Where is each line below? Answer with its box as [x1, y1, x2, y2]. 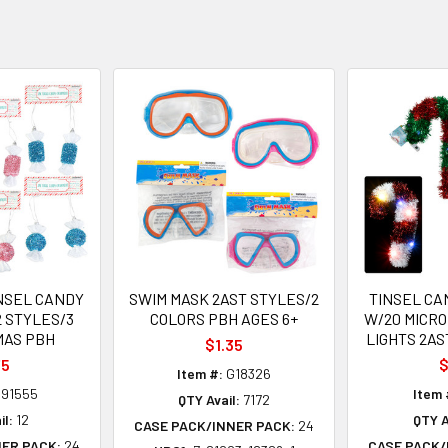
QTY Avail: [178, 390, 240, 408]
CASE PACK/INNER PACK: [134, 416, 298, 434]
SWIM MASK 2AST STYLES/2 [129, 288, 319, 308]
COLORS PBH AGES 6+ [150, 308, 298, 328]
